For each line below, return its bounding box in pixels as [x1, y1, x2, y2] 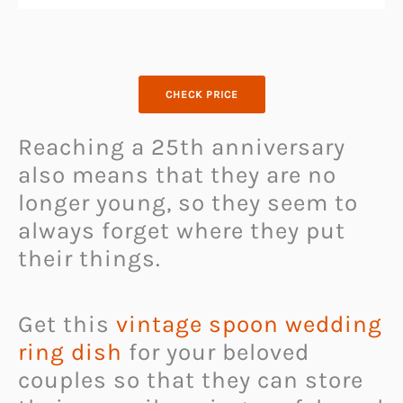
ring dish [18, 337, 122, 366]
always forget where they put [18, 217, 345, 246]
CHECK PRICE [165, 88, 238, 102]
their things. [18, 245, 161, 273]
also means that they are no [18, 161, 336, 190]
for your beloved [122, 337, 309, 366]
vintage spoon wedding [116, 309, 382, 338]
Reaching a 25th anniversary [18, 133, 345, 162]
